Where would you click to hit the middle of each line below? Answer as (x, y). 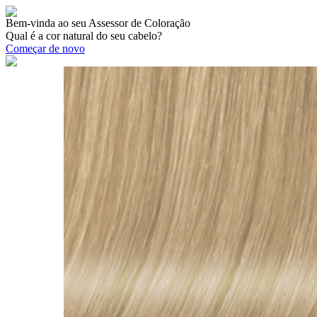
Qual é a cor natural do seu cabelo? (84, 36)
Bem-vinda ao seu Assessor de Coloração (98, 23)
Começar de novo (45, 48)
